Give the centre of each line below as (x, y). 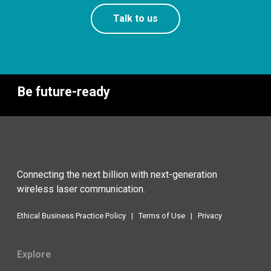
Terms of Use (162, 216)
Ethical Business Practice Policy (71, 216)
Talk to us (135, 18)
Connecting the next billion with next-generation (117, 175)
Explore (34, 254)
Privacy (210, 216)
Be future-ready (64, 91)
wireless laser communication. (81, 189)
